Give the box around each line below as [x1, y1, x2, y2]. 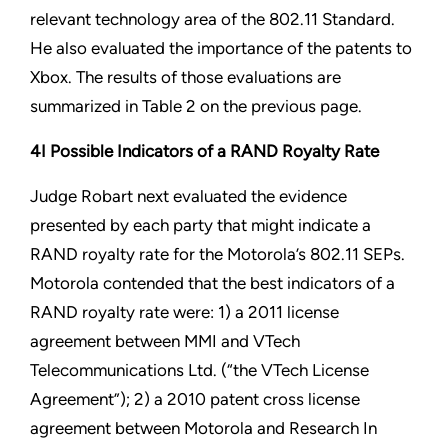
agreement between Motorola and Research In [30, 418, 377, 439]
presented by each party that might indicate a [30, 215, 371, 236]
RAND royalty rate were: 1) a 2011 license [30, 302, 339, 323]
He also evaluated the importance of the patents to [30, 38, 412, 59]
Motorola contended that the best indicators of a [30, 273, 395, 294]
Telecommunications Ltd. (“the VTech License [30, 360, 369, 381]
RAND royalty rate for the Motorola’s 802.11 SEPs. [30, 244, 405, 265]
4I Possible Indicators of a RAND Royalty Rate [30, 141, 379, 162]
